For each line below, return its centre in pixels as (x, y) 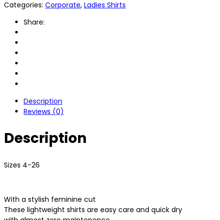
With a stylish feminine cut (50, 199)
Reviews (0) (44, 111)
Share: (34, 22)
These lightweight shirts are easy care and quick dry (93, 210)
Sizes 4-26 (22, 165)
